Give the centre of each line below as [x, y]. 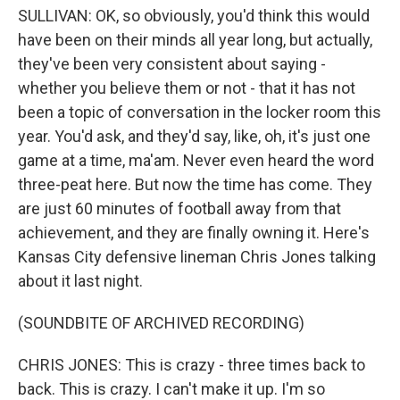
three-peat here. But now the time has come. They [195, 184]
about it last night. [80, 281]
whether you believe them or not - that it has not [187, 88]
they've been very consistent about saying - [172, 64]
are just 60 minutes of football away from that [179, 208]
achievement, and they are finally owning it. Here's [194, 233]
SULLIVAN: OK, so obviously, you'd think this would [194, 16]
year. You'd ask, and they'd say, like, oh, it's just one [194, 136]
